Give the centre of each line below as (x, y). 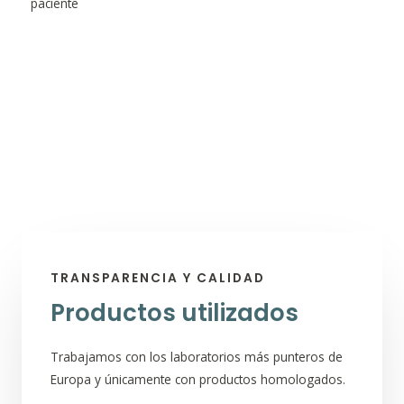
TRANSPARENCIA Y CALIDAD (158, 278)
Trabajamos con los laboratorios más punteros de (197, 356)
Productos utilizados (174, 312)
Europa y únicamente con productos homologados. (198, 379)
